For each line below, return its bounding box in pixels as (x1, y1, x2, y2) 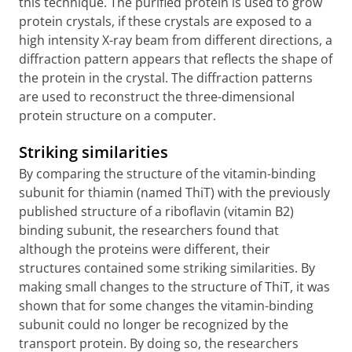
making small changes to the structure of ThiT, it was (19, 278, 330, 295)
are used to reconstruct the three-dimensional (19, 88, 295, 105)
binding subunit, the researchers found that (19, 222, 279, 239)
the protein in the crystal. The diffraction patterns (19, 69, 313, 86)
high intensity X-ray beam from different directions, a (19, 31, 332, 49)
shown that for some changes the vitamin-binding (19, 297, 313, 314)
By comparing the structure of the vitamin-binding (19, 165, 316, 182)
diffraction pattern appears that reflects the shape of (19, 50, 332, 68)
